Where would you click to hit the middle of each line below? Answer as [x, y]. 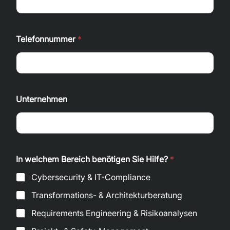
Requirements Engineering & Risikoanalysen [114, 213]
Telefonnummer [47, 39]
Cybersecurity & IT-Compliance [91, 177]
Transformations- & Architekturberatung [107, 195]
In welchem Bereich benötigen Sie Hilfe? [93, 159]
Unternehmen [42, 99]
